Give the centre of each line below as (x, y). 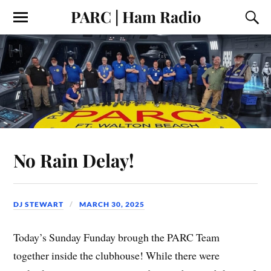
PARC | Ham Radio (135, 16)
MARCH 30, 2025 (112, 204)
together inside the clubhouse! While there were (117, 256)
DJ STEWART (39, 204)
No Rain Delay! (74, 160)
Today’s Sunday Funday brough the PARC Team (117, 237)
